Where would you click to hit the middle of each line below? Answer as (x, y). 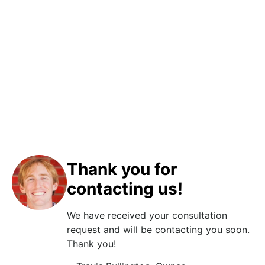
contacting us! (125, 189)
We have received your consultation (147, 216)
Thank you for (122, 169)
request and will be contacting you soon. (159, 230)
